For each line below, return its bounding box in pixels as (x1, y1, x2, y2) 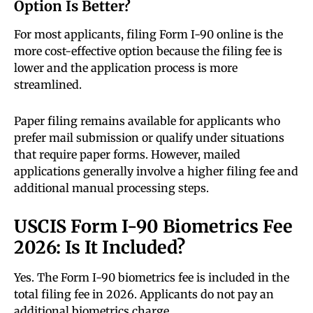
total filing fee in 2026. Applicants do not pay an (14, 287, 274, 302)
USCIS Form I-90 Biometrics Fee (14, 215, 293, 238)
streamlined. (14, 78, 82, 92)
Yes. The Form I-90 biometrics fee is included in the (14, 270, 289, 285)
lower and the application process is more (14, 61, 238, 75)
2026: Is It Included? (14, 236, 185, 259)
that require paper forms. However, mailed (14, 147, 240, 162)
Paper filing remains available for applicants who (14, 114, 280, 129)
